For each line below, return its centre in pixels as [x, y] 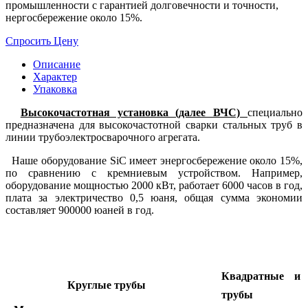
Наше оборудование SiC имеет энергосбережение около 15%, [154, 161]
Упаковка [55, 89]
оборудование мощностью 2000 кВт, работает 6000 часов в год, [154, 186]
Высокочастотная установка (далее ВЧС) [134, 113]
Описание [57, 65]
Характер [55, 77]
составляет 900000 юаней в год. [80, 210]
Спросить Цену [42, 41]
